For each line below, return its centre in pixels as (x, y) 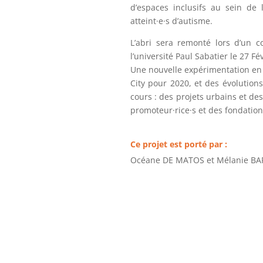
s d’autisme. (189, 21)
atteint (143, 21)
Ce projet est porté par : (179, 144)
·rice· (182, 110)
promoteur (151, 110)
